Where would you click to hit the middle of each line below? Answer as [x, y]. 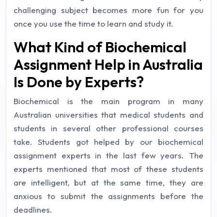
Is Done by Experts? [79, 82]
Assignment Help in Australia [108, 64]
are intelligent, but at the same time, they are [108, 182]
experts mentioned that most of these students [108, 169]
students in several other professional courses [108, 128]
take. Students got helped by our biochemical [108, 142]
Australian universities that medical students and [108, 115]
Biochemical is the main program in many [108, 101]
